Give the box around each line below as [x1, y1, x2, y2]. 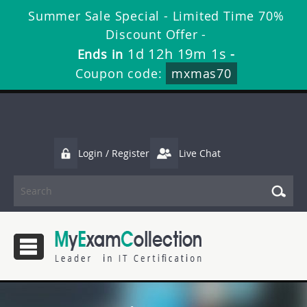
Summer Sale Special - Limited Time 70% [28, 8, 284, 24]
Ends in [77, 46, 127, 62]
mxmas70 [171, 65, 232, 82]
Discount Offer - [106, 26, 207, 42]
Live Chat [179, 147, 221, 160]
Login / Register [78, 147, 149, 160]
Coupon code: [75, 65, 167, 82]
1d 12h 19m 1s [127, 45, 227, 63]
